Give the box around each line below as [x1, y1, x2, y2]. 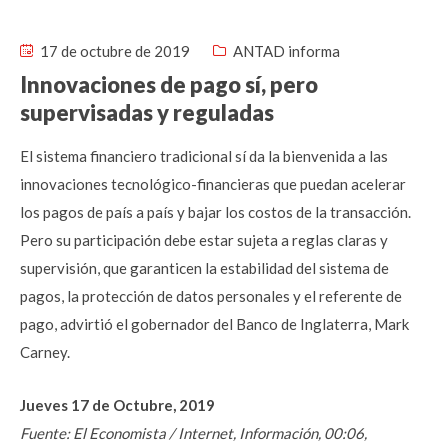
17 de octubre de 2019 [37, 42, 190, 60]
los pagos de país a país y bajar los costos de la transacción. [20, 203, 411, 221]
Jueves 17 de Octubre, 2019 [20, 396, 215, 414]
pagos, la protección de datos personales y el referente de [20, 287, 402, 305]
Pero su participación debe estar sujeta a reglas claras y [20, 231, 388, 249]
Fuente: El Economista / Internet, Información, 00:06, [20, 424, 367, 442]
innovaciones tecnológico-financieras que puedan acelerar [20, 175, 406, 193]
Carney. [20, 343, 70, 361]
